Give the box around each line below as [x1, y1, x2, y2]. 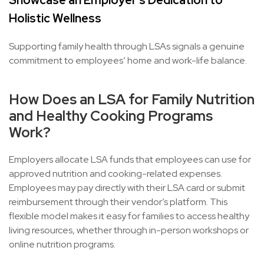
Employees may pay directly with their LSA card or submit [9, 181, 245, 194]
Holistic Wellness [9, 11, 101, 26]
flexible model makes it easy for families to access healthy [9, 210, 249, 222]
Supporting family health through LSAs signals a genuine [9, 40, 245, 52]
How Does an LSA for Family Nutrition [9, 90, 255, 108]
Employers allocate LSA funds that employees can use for [9, 153, 251, 166]
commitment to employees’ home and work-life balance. [9, 54, 247, 67]
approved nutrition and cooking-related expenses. [9, 167, 222, 180]
